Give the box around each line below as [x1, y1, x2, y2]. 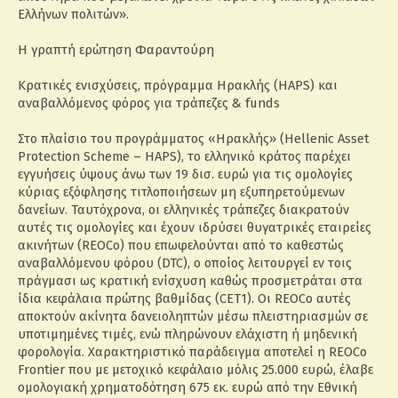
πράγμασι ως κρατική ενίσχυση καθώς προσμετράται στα [18, 273, 362, 289]
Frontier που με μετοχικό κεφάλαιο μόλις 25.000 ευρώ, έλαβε [18, 362, 373, 378]
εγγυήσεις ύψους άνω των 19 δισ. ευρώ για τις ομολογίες [18, 166, 353, 182]
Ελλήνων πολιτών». [18, 6, 129, 22]
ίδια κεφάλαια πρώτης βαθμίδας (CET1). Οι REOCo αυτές [18, 291, 351, 306]
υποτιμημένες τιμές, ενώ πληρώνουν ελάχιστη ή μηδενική [18, 326, 357, 342]
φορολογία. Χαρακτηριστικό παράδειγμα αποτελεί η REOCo [18, 344, 367, 360]
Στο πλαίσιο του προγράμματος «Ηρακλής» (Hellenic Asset [18, 131, 370, 147]
